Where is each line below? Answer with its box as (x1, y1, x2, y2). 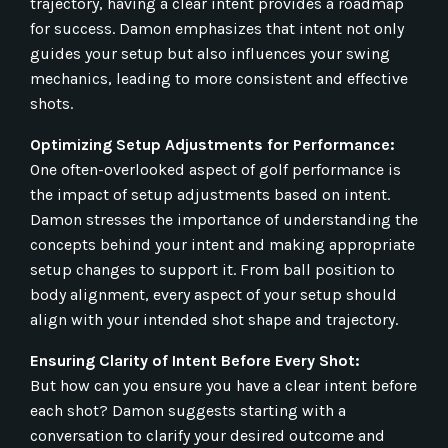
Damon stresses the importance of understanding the (30, 209, 418, 229)
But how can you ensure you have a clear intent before (30, 375, 417, 395)
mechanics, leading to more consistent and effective (30, 68, 408, 88)
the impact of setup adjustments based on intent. (30, 184, 390, 204)
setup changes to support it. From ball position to (30, 259, 395, 279)
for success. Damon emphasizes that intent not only (30, 18, 404, 38)
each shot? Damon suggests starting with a (30, 400, 346, 420)
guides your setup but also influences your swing (30, 43, 390, 63)
